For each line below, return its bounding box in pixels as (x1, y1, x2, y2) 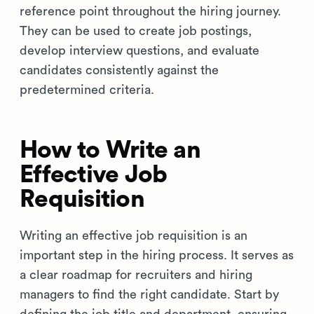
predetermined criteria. (20, 83, 154, 96)
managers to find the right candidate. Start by (20, 287, 279, 301)
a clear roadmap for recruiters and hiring (20, 268, 252, 281)
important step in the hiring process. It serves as (20, 248, 294, 261)
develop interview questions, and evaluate (20, 43, 259, 57)
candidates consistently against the (20, 63, 219, 76)
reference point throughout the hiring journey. (20, 4, 281, 18)
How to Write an (20, 137, 200, 163)
